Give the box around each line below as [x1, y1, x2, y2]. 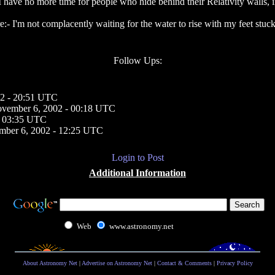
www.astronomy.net [109, 222, 174, 231]
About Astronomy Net [22, 260, 77, 266]
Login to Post [111, 152, 164, 163]
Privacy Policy [216, 260, 253, 266]
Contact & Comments [157, 260, 212, 266]
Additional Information [89, 168, 186, 178]
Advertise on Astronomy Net [81, 260, 152, 266]
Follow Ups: [113, 55, 162, 66]
